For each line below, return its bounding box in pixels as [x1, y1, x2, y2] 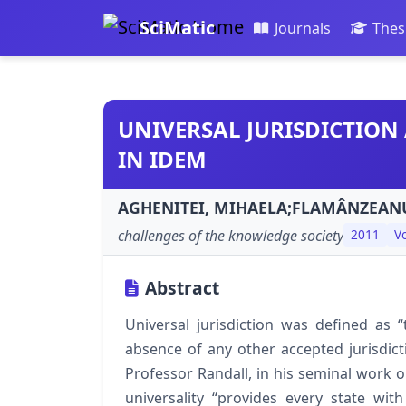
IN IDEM [118, 144, 207, 175]
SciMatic [140, 15, 215, 41]
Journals [274, 18, 331, 39]
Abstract [145, 275, 219, 300]
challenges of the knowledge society [118, 225, 343, 246]
